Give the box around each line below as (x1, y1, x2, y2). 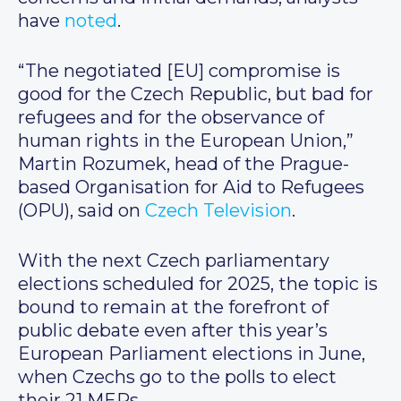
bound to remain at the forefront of (18, 296, 328, 319)
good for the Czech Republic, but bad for (18, 83, 373, 106)
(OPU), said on (18, 200, 145, 222)
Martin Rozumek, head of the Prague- (18, 153, 349, 175)
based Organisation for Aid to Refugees (18, 176, 364, 199)
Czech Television (145, 200, 292, 222)
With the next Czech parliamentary (18, 250, 329, 272)
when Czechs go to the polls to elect (18, 366, 337, 388)
